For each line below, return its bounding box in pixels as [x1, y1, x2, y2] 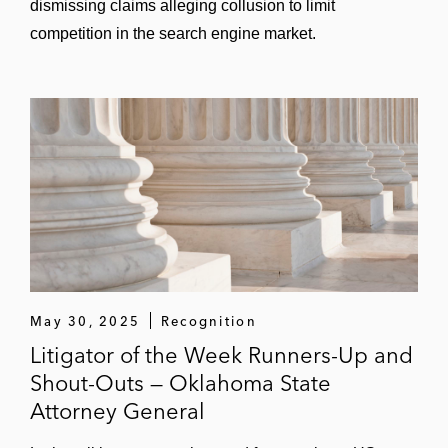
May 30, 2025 [30, 312, 141, 329]
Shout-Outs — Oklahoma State [30, 368, 331, 397]
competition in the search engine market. [30, 24, 316, 42]
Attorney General [30, 396, 205, 425]
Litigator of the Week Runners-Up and [30, 340, 413, 369]
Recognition [160, 312, 257, 329]
